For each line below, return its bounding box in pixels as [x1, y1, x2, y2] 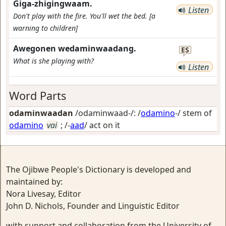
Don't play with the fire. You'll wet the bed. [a [13, 11, 155, 21]
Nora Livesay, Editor [6, 188, 81, 199]
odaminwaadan [9, 107, 73, 119]
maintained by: [6, 176, 63, 187]
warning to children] [13, 23, 78, 33]
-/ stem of [175, 107, 212, 119]
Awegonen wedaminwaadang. [13, 43, 136, 54]
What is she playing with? [13, 56, 94, 66]
